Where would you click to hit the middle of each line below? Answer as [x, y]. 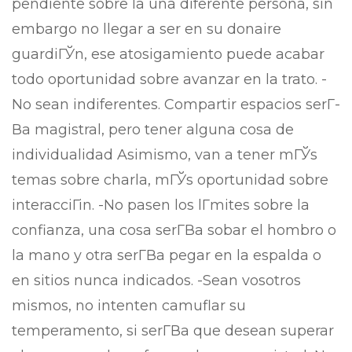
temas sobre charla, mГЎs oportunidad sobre [170, 180]
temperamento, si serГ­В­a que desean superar [173, 331]
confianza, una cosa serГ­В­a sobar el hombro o [174, 230]
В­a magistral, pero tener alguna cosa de [153, 130]
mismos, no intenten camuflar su [129, 306]
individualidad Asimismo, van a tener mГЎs [165, 155]
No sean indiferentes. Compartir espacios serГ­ [176, 104]
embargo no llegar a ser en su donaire [147, 29]
